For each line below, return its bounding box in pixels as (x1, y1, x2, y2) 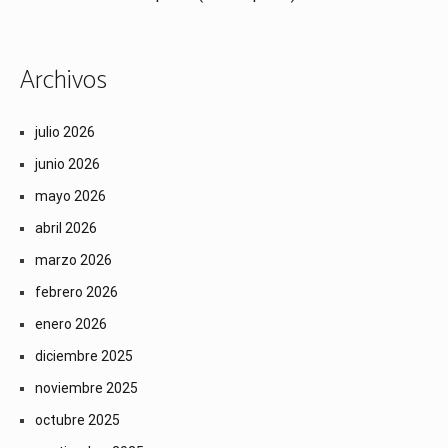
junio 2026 (35, 156, 100, 173)
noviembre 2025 (35, 380, 138, 397)
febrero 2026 (35, 284, 118, 301)
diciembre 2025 (35, 348, 133, 365)
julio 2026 (35, 124, 95, 141)
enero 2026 (35, 316, 107, 333)
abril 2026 (35, 220, 97, 237)
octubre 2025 (35, 412, 120, 429)
